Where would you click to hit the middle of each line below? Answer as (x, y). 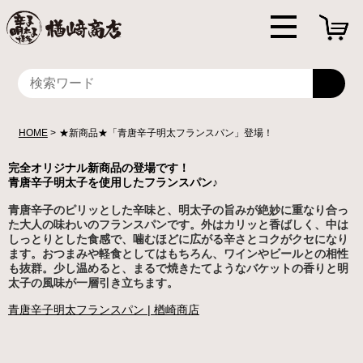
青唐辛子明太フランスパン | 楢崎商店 (104, 310)
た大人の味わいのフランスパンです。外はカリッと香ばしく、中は (178, 224)
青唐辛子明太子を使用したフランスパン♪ (113, 182)
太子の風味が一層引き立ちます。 (93, 282)
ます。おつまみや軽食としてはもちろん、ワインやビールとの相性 (178, 253)
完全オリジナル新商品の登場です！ (99, 168)
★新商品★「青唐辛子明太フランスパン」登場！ (166, 133)
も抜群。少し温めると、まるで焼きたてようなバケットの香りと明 (178, 268)
